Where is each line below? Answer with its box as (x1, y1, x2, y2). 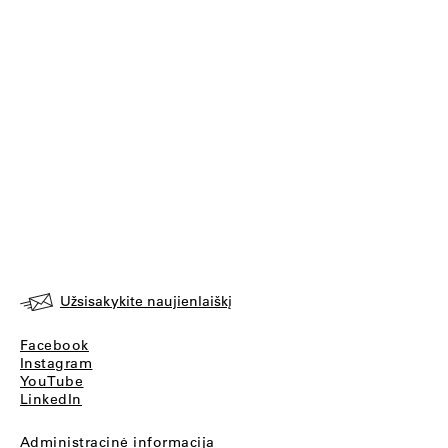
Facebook (19, 336, 89, 354)
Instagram (19, 354, 93, 372)
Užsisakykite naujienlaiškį (59, 292, 232, 310)
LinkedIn (19, 390, 82, 408)
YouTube (19, 372, 84, 390)
